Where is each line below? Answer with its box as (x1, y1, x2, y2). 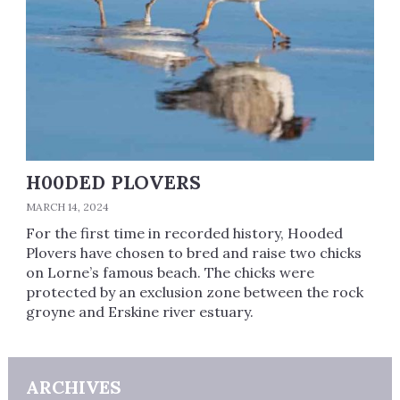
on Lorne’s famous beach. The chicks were (25, 263, 314, 282)
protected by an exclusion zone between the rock (25, 283, 363, 302)
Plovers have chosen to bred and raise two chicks (25, 244, 362, 262)
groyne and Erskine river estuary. (25, 303, 254, 321)
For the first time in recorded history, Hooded (25, 224, 343, 243)
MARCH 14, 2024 (25, 200, 109, 214)
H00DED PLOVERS (25, 171, 201, 196)
